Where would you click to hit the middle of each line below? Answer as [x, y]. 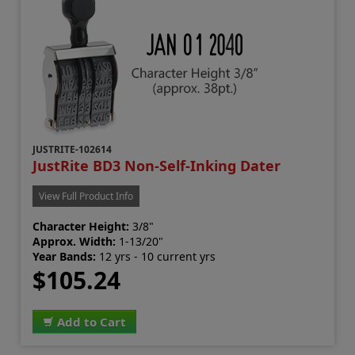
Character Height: [81, 226]
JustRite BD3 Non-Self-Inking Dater [157, 165]
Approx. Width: [74, 241]
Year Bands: [65, 256]
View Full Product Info [86, 196]
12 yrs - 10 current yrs [156, 256]
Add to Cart [92, 321]
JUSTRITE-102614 [73, 149]
